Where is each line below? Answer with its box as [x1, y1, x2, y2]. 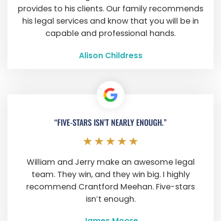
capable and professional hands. [45, 28, 176, 39]
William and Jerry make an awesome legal [26, 156, 195, 168]
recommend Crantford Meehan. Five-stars [26, 181, 195, 192]
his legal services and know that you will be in [22, 15, 199, 27]
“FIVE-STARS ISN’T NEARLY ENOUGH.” [54, 116, 167, 129]
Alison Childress [78, 50, 143, 61]
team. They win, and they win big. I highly [31, 168, 190, 180]
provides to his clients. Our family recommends [18, 3, 203, 15]
